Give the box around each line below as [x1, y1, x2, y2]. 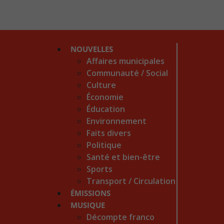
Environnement [86, 115, 147, 126]
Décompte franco [86, 211, 155, 222]
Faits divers [86, 127, 131, 138]
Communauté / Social [86, 67, 168, 78]
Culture [86, 79, 116, 90]
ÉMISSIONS [70, 188, 111, 198]
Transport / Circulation [86, 175, 176, 186]
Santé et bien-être [86, 151, 160, 162]
